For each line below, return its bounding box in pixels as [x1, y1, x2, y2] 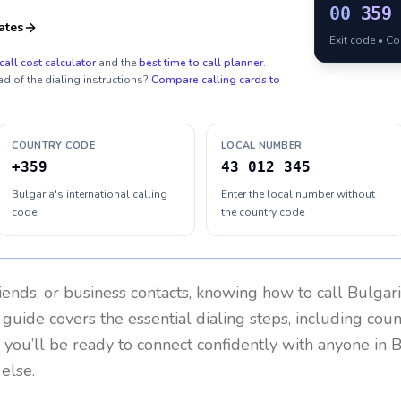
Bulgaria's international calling [11, 187, 167, 201]
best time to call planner [139, 55, 263, 70]
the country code [221, 205, 304, 219]
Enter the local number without [221, 187, 375, 201]
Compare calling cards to [151, 73, 280, 87]
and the [98, 55, 136, 70]
